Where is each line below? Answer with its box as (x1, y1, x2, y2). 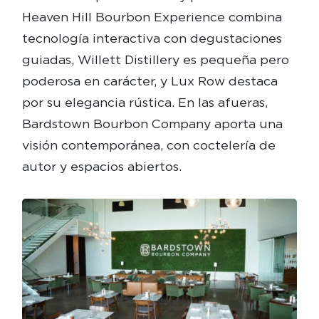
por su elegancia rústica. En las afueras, (21, 95, 268, 110)
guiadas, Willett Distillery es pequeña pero (21, 52, 289, 68)
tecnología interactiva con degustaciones (21, 31, 282, 46)
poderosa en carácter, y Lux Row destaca (21, 73, 278, 89)
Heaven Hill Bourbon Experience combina (21, 9, 282, 25)
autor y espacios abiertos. (21, 159, 182, 174)
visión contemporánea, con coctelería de (21, 137, 276, 153)
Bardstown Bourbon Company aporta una (21, 116, 283, 132)
